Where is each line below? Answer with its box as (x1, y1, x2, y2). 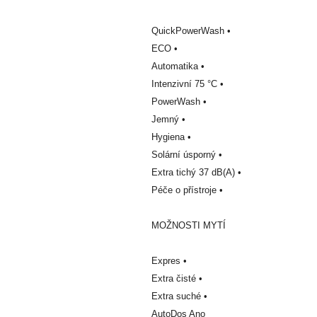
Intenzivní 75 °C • (151, 78, 224, 89)
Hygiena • (151, 131, 191, 142)
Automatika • (151, 60, 204, 71)
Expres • (151, 255, 187, 266)
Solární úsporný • (151, 149, 222, 160)
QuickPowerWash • (151, 25, 231, 36)
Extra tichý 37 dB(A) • (151, 166, 241, 178)
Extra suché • (151, 290, 207, 301)
